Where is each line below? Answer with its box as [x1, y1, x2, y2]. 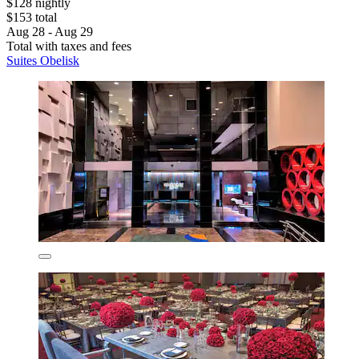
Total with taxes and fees [6, 38, 131, 53]
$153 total [6, 10, 57, 24]
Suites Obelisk [6, 53, 79, 67]
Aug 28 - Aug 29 [6, 24, 93, 38]
